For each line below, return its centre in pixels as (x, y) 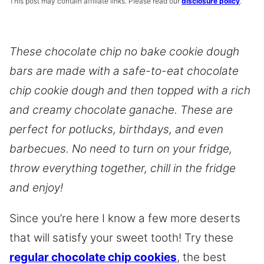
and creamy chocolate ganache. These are (121, 110)
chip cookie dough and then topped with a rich (130, 90)
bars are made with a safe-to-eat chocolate (124, 71)
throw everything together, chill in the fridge (123, 168)
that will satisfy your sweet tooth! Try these (121, 237)
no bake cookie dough (182, 51)
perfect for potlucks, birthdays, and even (116, 129)
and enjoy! (36, 187)
